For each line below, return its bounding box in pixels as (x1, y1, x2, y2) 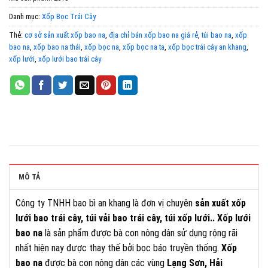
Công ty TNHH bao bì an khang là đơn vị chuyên (16, 197, 195, 209)
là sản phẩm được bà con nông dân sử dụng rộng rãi (42, 227, 237, 239)
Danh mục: (9, 11, 42, 21)
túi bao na (202, 30, 232, 39)
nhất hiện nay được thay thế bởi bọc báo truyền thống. (16, 242, 221, 254)
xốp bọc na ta (123, 42, 165, 51)
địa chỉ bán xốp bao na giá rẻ (109, 30, 198, 39)
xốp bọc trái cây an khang (168, 42, 246, 51)
